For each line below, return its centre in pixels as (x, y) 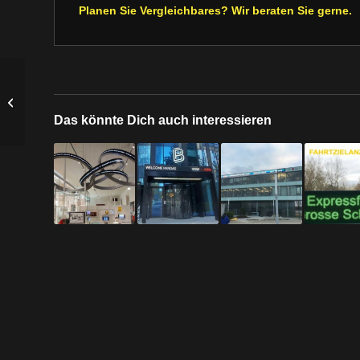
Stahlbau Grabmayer (76, 94)
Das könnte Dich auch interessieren (163, 120)
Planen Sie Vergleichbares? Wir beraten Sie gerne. (215, 10)
